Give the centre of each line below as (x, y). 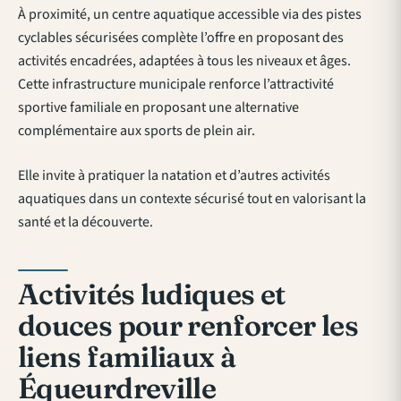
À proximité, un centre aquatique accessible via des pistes (190, 15)
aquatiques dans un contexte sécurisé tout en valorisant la (192, 199)
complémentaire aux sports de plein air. (137, 131)
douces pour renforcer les (188, 326)
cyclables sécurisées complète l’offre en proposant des (181, 38)
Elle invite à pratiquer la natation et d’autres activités (174, 176)
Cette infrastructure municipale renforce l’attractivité (176, 85)
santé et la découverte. (85, 222)
